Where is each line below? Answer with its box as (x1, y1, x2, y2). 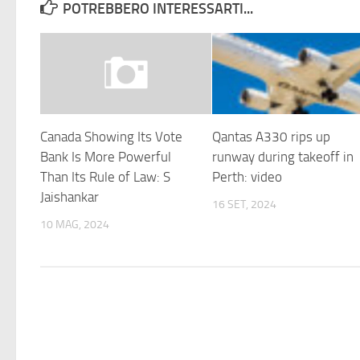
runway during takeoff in (212, 148, 354, 165)
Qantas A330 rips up (212, 128, 331, 145)
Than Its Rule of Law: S (40, 168, 170, 185)
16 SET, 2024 (212, 197, 277, 211)
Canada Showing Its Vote (40, 128, 182, 145)
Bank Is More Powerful (40, 148, 171, 165)
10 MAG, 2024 (40, 217, 109, 231)
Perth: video (212, 168, 283, 185)
